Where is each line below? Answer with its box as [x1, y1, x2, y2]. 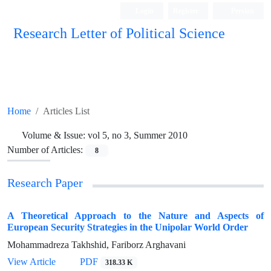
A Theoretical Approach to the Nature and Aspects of [7, 210, 264, 221]
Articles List [43, 105, 90, 117]
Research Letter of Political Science [13, 25, 225, 42]
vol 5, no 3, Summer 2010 [88, 129, 188, 141]
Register [173, 6, 199, 15]
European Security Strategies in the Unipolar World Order [7, 221, 248, 233]
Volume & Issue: [22, 129, 88, 141]
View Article [7, 256, 56, 267]
